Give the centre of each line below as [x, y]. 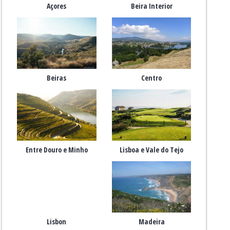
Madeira [151, 221]
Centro [152, 78]
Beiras [57, 78]
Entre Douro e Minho [56, 149]
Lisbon [57, 221]
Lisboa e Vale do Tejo [152, 149]
